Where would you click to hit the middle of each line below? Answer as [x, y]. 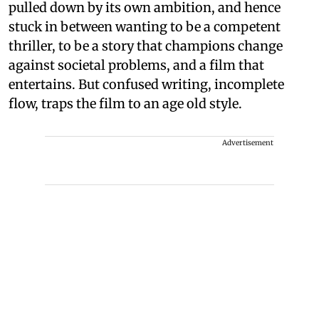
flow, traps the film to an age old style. [125, 103]
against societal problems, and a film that [136, 65]
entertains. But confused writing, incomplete [146, 84]
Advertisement [248, 142]
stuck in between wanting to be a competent [145, 26]
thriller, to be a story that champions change [146, 46]
